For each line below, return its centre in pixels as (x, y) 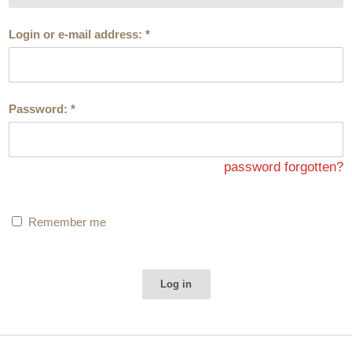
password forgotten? (283, 167)
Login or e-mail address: (77, 34)
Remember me (68, 222)
